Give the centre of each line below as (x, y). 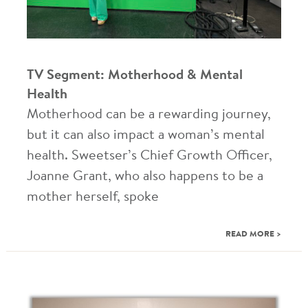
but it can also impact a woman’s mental (145, 135)
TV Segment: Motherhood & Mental (134, 75)
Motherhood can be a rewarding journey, (148, 114)
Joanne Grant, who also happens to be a (145, 176)
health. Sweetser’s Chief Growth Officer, (149, 156)
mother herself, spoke (92, 197)
